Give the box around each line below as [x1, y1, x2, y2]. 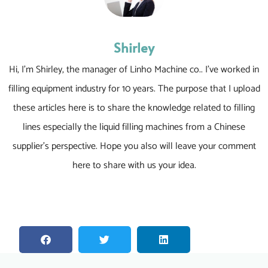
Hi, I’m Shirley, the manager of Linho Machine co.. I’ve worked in [9, 61, 259, 78]
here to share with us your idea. [72, 157, 196, 173]
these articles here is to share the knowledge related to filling [13, 99, 255, 116]
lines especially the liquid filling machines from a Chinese [23, 118, 245, 135]
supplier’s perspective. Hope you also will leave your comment [12, 138, 256, 154]
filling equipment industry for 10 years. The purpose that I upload [8, 80, 260, 97]
